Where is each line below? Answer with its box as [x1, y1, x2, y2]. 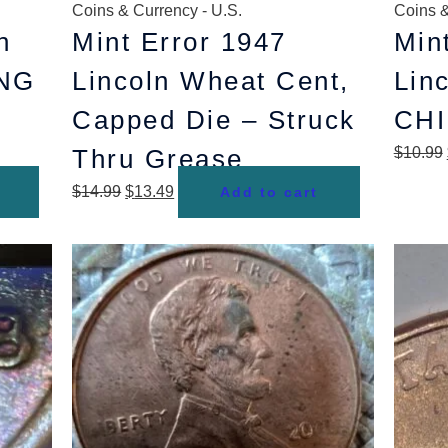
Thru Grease [72, 144, 244, 174]
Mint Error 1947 [72, 27, 287, 57]
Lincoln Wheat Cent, [72, 66, 350, 96]
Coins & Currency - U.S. [72, 2, 243, 19]
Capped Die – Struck [72, 105, 356, 135]
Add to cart [220, 184, 319, 200]
